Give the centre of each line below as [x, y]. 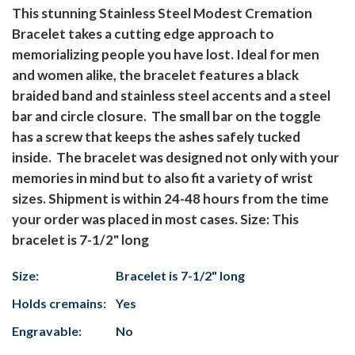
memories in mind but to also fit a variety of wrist [162, 178]
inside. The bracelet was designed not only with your [176, 158]
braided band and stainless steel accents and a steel [171, 96]
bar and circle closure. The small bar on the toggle [166, 116]
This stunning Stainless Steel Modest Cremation [162, 13]
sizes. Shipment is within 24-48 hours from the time [170, 199]
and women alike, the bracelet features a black [155, 75]
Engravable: [47, 331]
